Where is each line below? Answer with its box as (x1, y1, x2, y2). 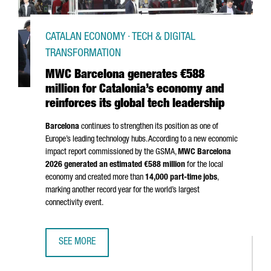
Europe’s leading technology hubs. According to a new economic (45, 135, 238, 144)
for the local (185, 161, 223, 169)
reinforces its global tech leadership (45, 99, 224, 111)
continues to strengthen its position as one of (79, 123, 218, 131)
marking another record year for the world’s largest (45, 186, 200, 195)
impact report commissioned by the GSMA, (45, 148, 178, 157)
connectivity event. (45, 199, 103, 207)
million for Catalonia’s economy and (45, 84, 224, 96)
